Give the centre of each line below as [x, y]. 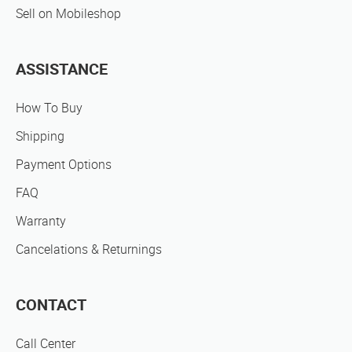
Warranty [41, 222]
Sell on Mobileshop [68, 14]
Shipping [40, 137]
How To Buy [49, 108]
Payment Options [64, 165]
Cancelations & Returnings [89, 250]
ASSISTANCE [62, 70]
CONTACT [51, 305]
